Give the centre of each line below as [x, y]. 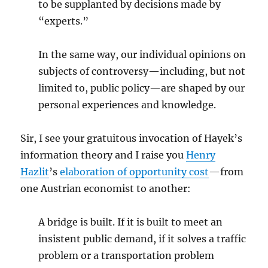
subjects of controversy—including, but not [142, 71]
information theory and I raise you [103, 155]
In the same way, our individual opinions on [142, 54]
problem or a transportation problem [127, 255]
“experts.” [64, 21]
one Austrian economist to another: [106, 188]
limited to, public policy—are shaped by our [142, 88]
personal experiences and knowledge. [127, 105]
